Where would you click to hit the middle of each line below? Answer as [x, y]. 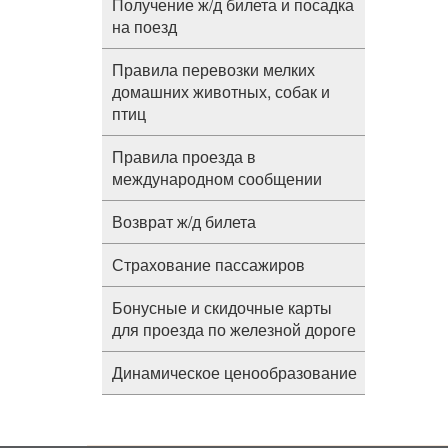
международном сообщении [217, 178]
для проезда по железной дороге [234, 329]
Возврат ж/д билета [184, 221]
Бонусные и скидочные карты [222, 307]
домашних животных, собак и [221, 91]
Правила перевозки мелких [213, 69]
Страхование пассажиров [208, 264]
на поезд [144, 26]
